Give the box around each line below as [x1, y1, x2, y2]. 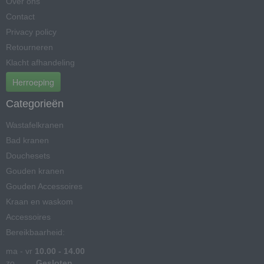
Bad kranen [6, 135, 49, 145]
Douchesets [6, 150, 50, 160]
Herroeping [12, 75, 54, 88]
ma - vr [6, 246, 35, 256]
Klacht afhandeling [6, 57, 75, 67]
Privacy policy [6, 27, 57, 37]
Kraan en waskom [6, 196, 73, 206]
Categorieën [6, 97, 64, 110]
